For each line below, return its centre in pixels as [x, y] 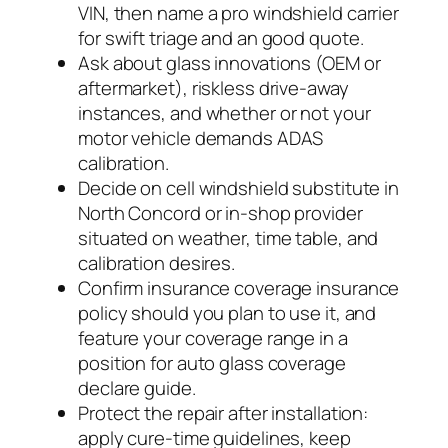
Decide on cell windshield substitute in [239, 187]
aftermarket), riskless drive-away [213, 87]
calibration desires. [156, 262]
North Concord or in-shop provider [220, 212]
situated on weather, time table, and [228, 237]
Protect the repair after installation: [223, 412]
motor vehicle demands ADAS [201, 137]
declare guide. [137, 387]
